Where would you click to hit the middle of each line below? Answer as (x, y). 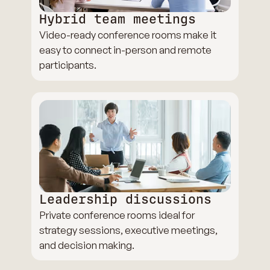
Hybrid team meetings (118, 20)
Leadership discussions (126, 199)
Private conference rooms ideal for (117, 215)
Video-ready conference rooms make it (128, 35)
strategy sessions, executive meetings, (129, 230)
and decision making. (87, 245)
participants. (68, 65)
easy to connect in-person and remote (126, 50)
